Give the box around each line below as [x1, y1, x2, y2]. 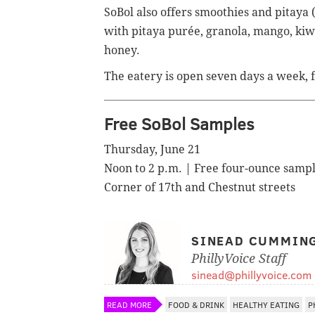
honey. [104, 43, 140, 57]
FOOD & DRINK [168, 298, 224, 310]
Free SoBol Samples [104, 111, 255, 135]
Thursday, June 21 [104, 142, 200, 156]
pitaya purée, [131, 24, 206, 38]
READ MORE [107, 298, 152, 310]
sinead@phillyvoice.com [191, 266, 311, 282]
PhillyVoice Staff [191, 250, 286, 266]
